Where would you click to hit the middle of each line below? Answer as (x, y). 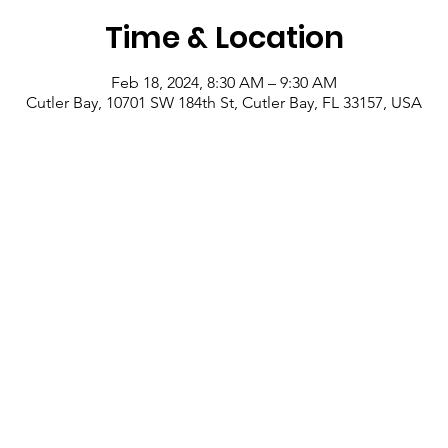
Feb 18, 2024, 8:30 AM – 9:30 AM (224, 82)
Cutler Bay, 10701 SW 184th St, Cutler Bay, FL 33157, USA (224, 102)
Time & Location (224, 38)
